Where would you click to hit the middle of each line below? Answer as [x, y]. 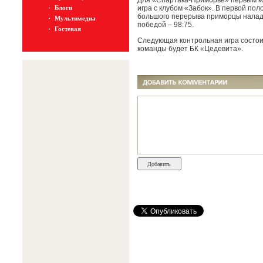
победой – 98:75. [165, 25]
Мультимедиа [75, 18]
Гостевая [68, 29]
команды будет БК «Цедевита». [190, 49]
